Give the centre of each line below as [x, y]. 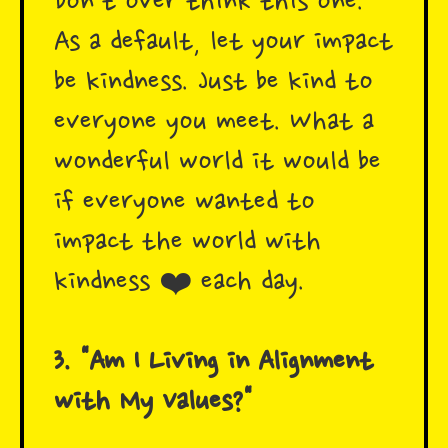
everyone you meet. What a [214, 123]
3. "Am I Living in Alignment [213, 363]
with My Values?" [153, 403]
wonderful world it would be [217, 163]
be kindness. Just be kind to [213, 83]
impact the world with [187, 243]
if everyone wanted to [184, 203]
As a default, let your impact [223, 43]
